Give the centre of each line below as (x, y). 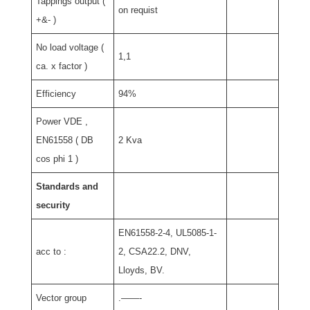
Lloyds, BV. (142, 271)
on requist (138, 10)
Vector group (62, 298)
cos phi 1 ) (57, 159)
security (53, 206)
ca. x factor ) (62, 66)
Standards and (67, 187)
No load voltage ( (70, 48)
